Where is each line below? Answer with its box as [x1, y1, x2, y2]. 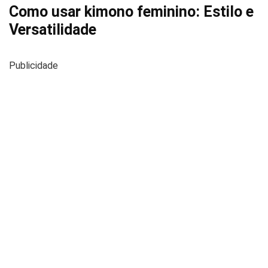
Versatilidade [9, 21, 96, 38]
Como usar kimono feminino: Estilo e [9, 3, 254, 20]
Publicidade [9, 60, 58, 71]
